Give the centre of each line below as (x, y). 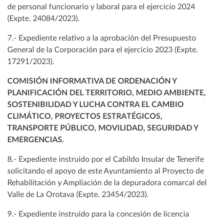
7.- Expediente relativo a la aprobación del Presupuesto (102, 38)
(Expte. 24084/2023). (44, 19)
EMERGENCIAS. (36, 140)
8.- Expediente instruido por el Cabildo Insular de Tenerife (106, 160)
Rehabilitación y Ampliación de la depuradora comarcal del (107, 183)
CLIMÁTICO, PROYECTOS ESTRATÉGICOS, (85, 117)
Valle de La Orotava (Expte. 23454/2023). (78, 195)
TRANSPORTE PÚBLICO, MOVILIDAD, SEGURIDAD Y (103, 128)
